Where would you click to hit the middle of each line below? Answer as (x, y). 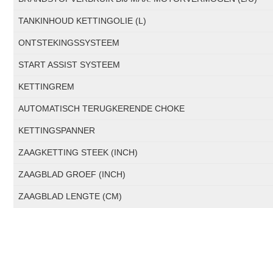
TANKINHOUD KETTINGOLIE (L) (83, 21)
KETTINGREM (47, 87)
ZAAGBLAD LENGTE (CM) (70, 197)
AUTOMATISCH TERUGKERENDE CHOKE (102, 109)
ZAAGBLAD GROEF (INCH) (72, 175)
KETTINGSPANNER (57, 131)
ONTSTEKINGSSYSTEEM (69, 43)
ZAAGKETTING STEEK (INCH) (78, 153)
